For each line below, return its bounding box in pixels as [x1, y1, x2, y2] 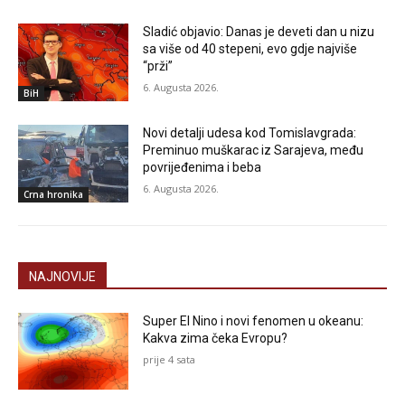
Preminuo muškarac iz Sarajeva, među [143, 143, 364, 158]
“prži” [143, 59, 174, 74]
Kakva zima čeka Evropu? [143, 330, 288, 345]
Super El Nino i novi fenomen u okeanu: [143, 313, 364, 328]
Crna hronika [24, 187, 83, 201]
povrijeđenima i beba [143, 160, 262, 175]
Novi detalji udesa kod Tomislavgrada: [143, 126, 357, 141]
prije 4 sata [143, 352, 196, 366]
